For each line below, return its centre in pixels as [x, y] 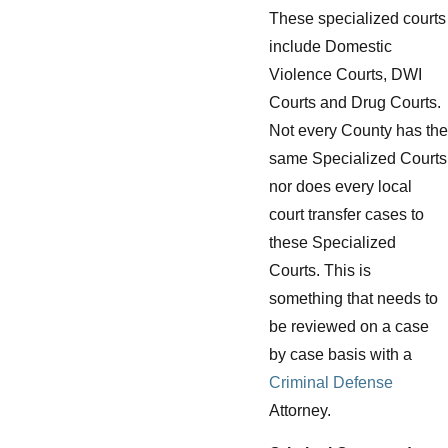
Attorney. [300, 410]
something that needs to [353, 298]
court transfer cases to [346, 214]
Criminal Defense [331, 382]
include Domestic [330, 46]
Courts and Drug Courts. [355, 102]
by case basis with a [340, 354]
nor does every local [340, 186]
